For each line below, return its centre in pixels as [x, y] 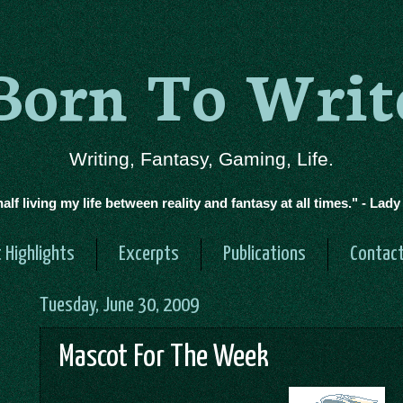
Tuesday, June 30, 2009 [119, 306]
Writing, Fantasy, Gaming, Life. [201, 159]
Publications [264, 255]
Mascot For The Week [164, 358]
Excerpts [149, 255]
